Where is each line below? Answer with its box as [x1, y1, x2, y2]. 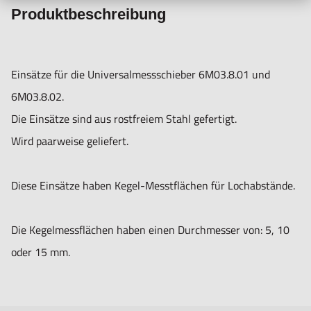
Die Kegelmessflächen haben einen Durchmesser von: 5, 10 [11, 221, 289, 239]
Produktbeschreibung [11, 6, 166, 24]
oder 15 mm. [11, 244, 70, 261]
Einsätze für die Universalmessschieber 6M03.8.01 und [11, 66, 270, 83]
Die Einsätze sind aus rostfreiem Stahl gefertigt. [11, 110, 237, 128]
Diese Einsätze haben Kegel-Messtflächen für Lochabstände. [11, 177, 295, 194]
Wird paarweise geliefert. [11, 133, 128, 150]
